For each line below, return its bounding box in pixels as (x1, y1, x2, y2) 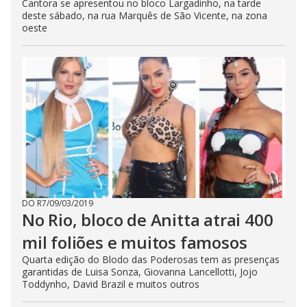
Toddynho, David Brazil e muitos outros (22, 278, 199, 291)
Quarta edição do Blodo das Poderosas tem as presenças (22, 253, 280, 266)
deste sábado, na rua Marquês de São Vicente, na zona (22, 9, 267, 22)
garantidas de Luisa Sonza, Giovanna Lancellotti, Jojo (22, 265, 258, 278)
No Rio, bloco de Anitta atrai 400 (22, 208, 273, 231)
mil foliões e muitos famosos (22, 231, 247, 254)
